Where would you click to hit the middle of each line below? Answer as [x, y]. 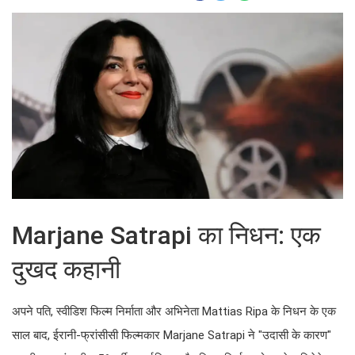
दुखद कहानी [66, 270]
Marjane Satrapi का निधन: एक [166, 236]
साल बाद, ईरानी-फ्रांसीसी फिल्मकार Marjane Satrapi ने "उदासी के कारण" [172, 336]
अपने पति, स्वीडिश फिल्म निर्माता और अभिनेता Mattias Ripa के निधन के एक [174, 312]
